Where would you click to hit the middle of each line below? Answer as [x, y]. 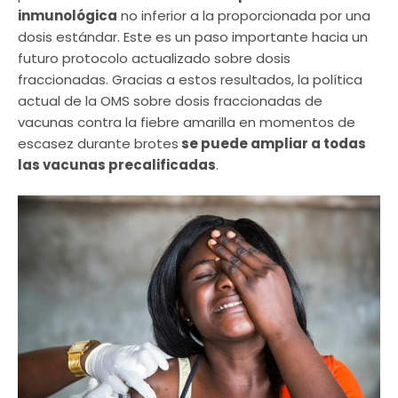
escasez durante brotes [98, 143]
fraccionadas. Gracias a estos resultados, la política [190, 79]
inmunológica [68, 15]
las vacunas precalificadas [117, 164]
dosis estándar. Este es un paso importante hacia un [193, 36]
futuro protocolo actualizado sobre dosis [154, 58]
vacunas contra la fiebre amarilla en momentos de [187, 122]
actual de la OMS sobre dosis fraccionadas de [170, 100]
